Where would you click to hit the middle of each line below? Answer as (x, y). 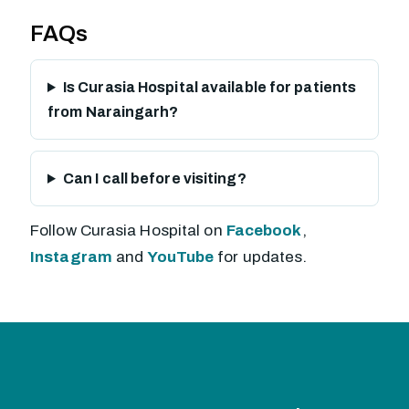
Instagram (71, 257)
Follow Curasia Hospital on (128, 231)
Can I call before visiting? (154, 178)
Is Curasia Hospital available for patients (210, 87)
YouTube (181, 257)
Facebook (264, 231)
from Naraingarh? (113, 112)
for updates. (261, 257)
